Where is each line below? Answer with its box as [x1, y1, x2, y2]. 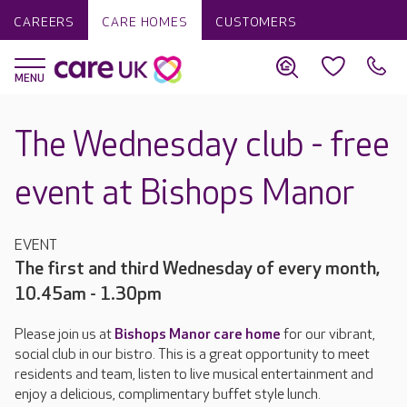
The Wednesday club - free [15, 125, 390, 166]
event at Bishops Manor [15, 174, 354, 214]
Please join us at [15, 326, 114, 343]
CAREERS [14, 15, 75, 30]
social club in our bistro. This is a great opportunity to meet [15, 346, 370, 363]
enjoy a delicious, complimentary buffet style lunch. [15, 386, 321, 403]
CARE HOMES [102, 15, 188, 30]
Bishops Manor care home [114, 326, 281, 343]
